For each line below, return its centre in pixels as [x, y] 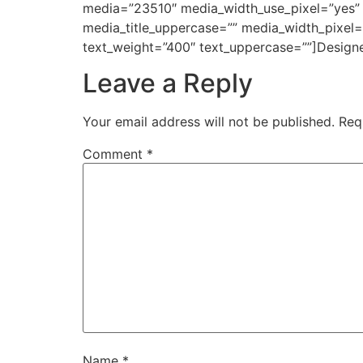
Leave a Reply [168, 83]
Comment [115, 154]
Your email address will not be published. [209, 122]
